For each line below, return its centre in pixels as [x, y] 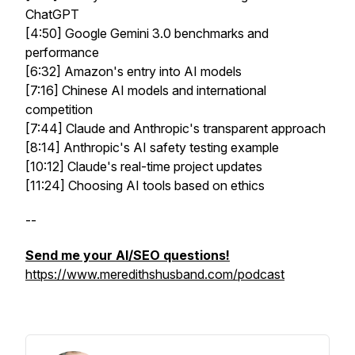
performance [62, 52]
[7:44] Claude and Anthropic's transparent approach [176, 128]
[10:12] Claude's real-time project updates [144, 166]
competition [59, 109]
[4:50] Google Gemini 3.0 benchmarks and [147, 33]
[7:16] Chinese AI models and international [146, 90]
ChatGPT [52, 14]
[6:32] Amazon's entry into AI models [134, 71]
